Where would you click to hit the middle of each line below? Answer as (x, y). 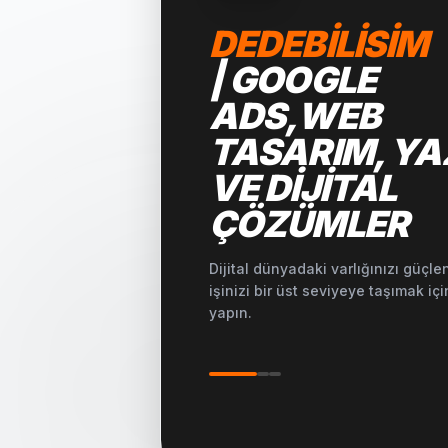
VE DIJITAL (302, 188)
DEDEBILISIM (318, 44)
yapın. (230, 312)
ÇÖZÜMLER (308, 224)
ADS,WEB (294, 116)
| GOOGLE (292, 80)
